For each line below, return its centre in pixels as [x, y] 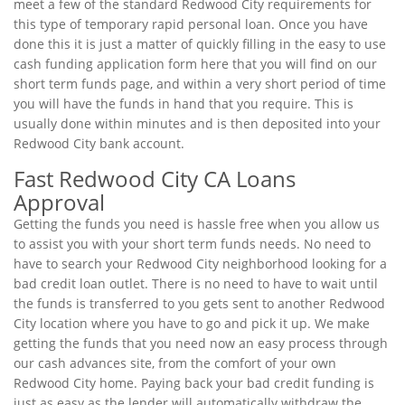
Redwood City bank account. [99, 143]
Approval [59, 202]
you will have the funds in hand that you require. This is [184, 104]
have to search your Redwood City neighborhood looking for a [200, 264]
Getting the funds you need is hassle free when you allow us [197, 224]
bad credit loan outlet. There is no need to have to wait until [196, 283]
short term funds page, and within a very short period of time [200, 84]
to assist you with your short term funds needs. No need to [192, 244]
